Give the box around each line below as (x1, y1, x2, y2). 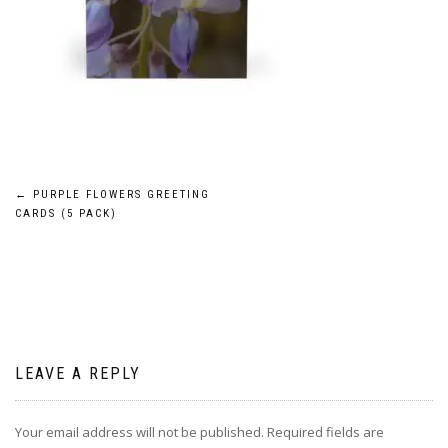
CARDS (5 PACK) (15, 207, 117, 220)
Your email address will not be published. (15, 423, 264, 441)
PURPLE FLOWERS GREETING (28, 188, 210, 201)
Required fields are (267, 423, 384, 441)
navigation (14, 226, 162, 267)
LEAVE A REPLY (15, 364, 141, 383)
